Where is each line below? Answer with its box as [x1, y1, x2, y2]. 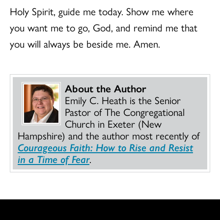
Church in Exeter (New [65, 115, 162, 131]
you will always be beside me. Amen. [10, 35, 163, 51]
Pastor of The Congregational [65, 104, 185, 119]
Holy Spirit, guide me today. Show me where [10, 3, 193, 18]
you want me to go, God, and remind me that [10, 19, 197, 34]
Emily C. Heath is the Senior [65, 92, 181, 107]
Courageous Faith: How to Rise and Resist [18, 139, 193, 154]
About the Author [65, 80, 146, 95]
